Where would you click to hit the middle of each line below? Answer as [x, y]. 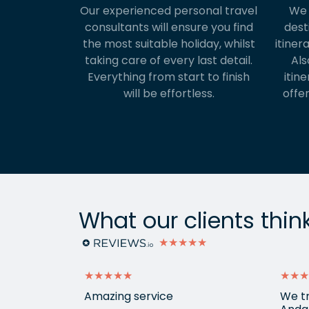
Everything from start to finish [169, 77]
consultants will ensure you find [169, 28]
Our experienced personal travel [169, 11]
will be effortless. [169, 94]
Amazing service [129, 297]
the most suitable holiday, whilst [169, 44]
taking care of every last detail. [169, 61]
